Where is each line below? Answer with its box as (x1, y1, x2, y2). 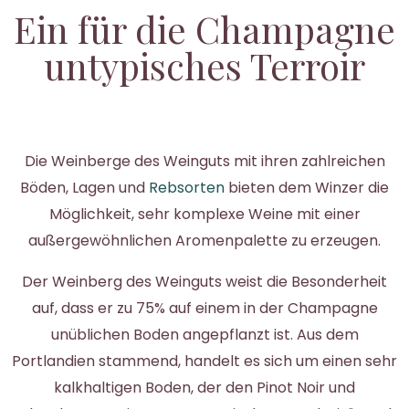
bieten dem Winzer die (225, 176, 389, 198)
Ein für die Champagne (14, 4, 395, 53)
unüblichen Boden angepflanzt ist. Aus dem (50, 323, 359, 345)
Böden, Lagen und (20, 176, 149, 198)
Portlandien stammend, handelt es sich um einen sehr (12, 350, 397, 372)
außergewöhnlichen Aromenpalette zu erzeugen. (28, 229, 381, 251)
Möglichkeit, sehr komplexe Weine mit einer (48, 203, 361, 225)
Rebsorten (149, 176, 225, 198)
